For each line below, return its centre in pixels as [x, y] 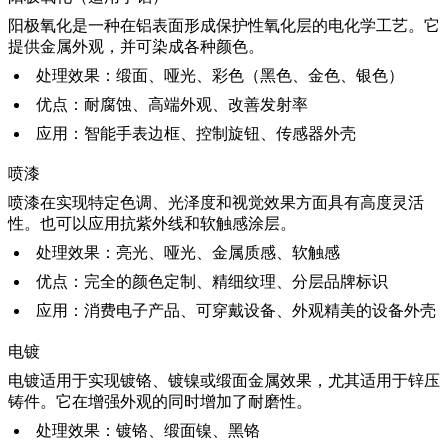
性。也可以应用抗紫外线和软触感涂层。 [152, 224]
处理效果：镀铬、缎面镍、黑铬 [148, 430]
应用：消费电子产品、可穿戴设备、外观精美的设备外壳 [236, 311]
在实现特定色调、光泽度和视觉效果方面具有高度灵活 [232, 203]
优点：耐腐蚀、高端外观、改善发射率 [172, 105]
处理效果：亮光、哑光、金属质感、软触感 [188, 253]
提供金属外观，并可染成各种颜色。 [136, 47]
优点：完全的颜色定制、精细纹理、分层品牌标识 [212, 282]
